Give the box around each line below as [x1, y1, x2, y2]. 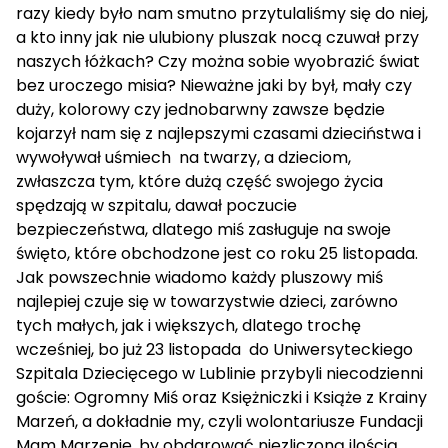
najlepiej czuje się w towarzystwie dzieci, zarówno [16, 290, 398, 313]
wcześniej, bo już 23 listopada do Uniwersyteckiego [16, 338, 413, 361]
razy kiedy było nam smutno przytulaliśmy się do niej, [16, 2, 428, 25]
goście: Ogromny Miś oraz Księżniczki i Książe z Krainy [16, 386, 427, 409]
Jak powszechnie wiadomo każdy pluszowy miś [16, 266, 383, 289]
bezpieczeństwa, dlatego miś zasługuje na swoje [16, 218, 391, 241]
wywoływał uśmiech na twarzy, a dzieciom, [16, 146, 351, 169]
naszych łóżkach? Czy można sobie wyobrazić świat [16, 50, 420, 73]
